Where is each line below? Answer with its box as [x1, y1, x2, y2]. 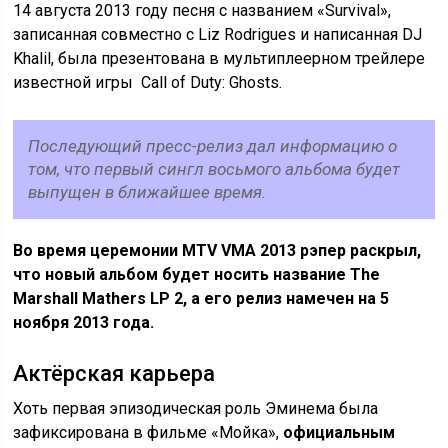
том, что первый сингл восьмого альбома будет [28, 158, 401, 179]
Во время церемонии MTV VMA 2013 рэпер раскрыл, [13, 240, 422, 260]
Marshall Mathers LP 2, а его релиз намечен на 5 [13, 288, 390, 308]
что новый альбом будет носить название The [13, 264, 381, 284]
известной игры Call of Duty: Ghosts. [13, 72, 283, 92]
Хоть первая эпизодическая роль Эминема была [13, 398, 379, 418]
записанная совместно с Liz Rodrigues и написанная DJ [13, 24, 423, 44]
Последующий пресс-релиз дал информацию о [28, 135, 398, 156]
